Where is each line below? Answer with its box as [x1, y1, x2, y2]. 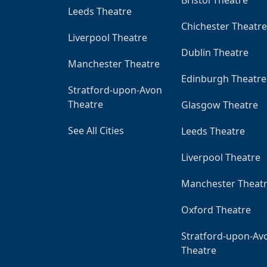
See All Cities [68, 123, 124, 137]
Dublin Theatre [181, 45, 249, 59]
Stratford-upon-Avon [68, 83, 162, 97]
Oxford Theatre [181, 203, 251, 216]
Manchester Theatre [68, 57, 160, 70]
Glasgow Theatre [181, 98, 258, 111]
